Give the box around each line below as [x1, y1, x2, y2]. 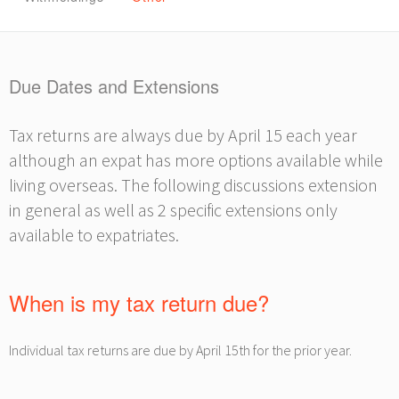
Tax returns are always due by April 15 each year [9, 124, 357, 146]
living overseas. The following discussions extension [9, 174, 378, 196]
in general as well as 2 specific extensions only [9, 199, 338, 221]
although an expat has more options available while [9, 149, 383, 171]
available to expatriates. [9, 224, 179, 246]
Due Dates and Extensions [9, 73, 219, 99]
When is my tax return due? [9, 287, 269, 318]
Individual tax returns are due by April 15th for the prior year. [9, 341, 352, 359]
